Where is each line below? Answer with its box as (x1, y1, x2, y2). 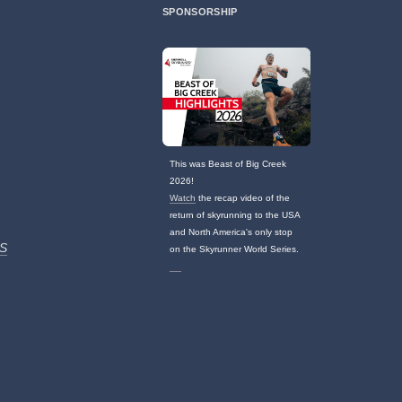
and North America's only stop (170, 227, 293, 238)
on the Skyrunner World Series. (170, 244, 300, 255)
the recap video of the (196, 193, 291, 204)
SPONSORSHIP (162, 6, 238, 18)
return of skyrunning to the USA (170, 210, 301, 221)
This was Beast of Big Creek (170, 159, 287, 170)
